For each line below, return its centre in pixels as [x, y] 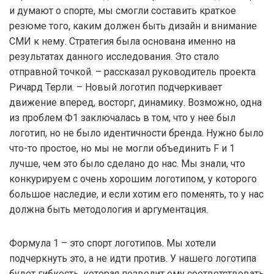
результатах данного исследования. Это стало [114, 56]
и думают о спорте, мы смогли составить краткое [123, 10]
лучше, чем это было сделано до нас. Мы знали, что [127, 163]
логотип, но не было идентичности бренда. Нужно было [136, 133]
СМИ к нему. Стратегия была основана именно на [122, 41]
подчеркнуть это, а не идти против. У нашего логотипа [133, 258]
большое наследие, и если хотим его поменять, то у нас [136, 194]
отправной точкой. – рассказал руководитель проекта [132, 72]
